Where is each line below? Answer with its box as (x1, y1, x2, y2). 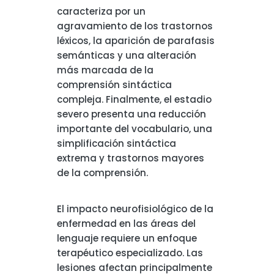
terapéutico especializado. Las (56, 246, 203, 259)
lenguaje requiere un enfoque (56, 232, 197, 245)
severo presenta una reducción (56, 108, 206, 120)
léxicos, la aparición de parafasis (56, 34, 215, 47)
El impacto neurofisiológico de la (56, 202, 213, 215)
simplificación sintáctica (56, 137, 176, 150)
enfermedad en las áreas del (56, 217, 196, 230)
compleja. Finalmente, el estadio (56, 93, 212, 106)
